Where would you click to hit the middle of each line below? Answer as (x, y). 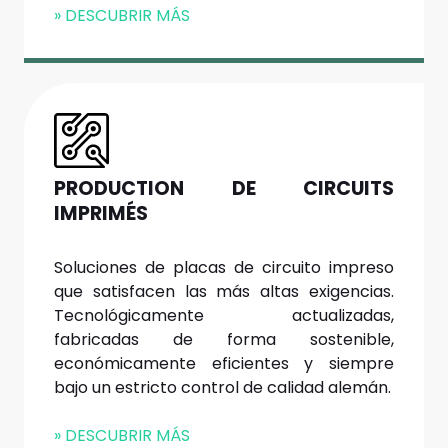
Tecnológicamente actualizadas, (224, 316)
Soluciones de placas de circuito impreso (224, 268)
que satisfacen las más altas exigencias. (224, 292)
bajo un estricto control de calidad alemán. (222, 388)
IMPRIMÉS (101, 214)
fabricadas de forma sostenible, (224, 340)
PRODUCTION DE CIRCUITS (224, 189)
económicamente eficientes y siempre (224, 364)
